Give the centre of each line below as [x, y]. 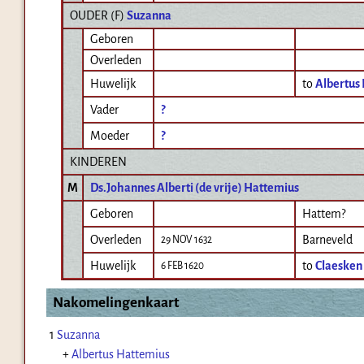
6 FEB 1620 [182, 266]
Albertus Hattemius [120, 355]
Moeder [110, 136]
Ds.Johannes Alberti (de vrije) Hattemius [195, 188]
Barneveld [327, 240]
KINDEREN [98, 162]
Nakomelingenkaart [115, 303]
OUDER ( [92, 16]
